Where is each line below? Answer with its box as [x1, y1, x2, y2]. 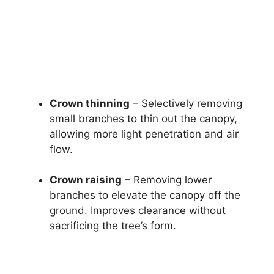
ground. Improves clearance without [50, 204, 226, 217]
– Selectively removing [130, 97, 242, 109]
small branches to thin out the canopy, [50, 112, 237, 125]
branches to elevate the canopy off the [50, 189, 240, 202]
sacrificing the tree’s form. [50, 220, 176, 232]
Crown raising [50, 174, 122, 187]
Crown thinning [50, 97, 130, 109]
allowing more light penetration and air [50, 127, 239, 140]
